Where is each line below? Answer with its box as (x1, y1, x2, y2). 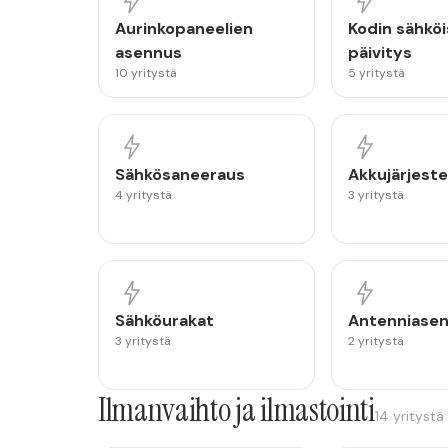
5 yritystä (347, 65, 405, 81)
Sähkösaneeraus (115, 164, 245, 185)
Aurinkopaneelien (115, 18, 253, 39)
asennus (115, 42, 182, 63)
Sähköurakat (115, 310, 214, 331)
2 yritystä (347, 333, 404, 349)
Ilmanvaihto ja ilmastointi (98, 389, 375, 431)
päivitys (347, 42, 412, 63)
